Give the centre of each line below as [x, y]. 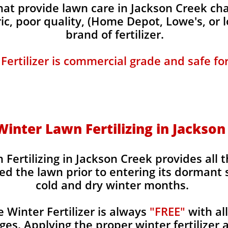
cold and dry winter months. [113, 185]
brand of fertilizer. [115, 34]
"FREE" [167, 211]
